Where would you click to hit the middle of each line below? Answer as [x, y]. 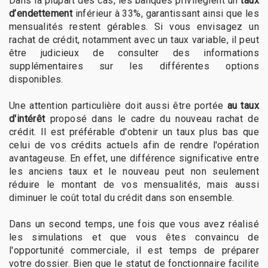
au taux [243, 105]
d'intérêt [27, 118]
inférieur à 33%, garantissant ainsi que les [166, 13]
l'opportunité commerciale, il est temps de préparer [134, 250]
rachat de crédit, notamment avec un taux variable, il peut [134, 39]
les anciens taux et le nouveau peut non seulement [134, 171]
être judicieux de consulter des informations [134, 53]
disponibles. [36, 79]
